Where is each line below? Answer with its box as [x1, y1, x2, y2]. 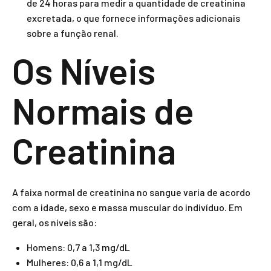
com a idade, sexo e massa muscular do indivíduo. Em [12, 201, 243, 213]
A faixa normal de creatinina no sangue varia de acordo [12, 186, 250, 198]
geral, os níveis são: [12, 217, 97, 228]
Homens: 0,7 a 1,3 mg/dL [27, 241, 130, 253]
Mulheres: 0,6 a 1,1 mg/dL [27, 256, 132, 268]
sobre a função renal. [27, 27, 119, 39]
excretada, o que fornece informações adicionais [27, 12, 240, 24]
